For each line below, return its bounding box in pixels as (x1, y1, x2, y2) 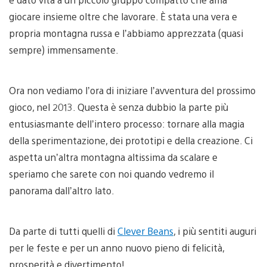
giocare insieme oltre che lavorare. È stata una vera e (9, 10, 237, 23)
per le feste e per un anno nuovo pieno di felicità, (9, 241, 224, 254)
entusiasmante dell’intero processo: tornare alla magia (9, 117, 244, 130)
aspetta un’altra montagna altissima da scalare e (9, 151, 218, 163)
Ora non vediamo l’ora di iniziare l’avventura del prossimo (9, 84, 256, 97)
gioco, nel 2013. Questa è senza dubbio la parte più (9, 101, 228, 113)
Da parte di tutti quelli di (9, 225, 117, 237)
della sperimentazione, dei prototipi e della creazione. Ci (9, 134, 253, 147)
